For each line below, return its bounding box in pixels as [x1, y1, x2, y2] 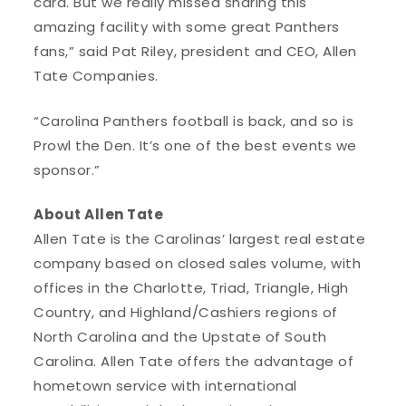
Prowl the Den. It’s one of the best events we [34, 135, 357, 155]
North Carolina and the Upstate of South [34, 327, 327, 347]
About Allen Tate [34, 205, 164, 225]
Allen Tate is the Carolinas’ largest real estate [34, 229, 366, 249]
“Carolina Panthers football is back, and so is [34, 111, 354, 130]
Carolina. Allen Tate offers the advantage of [34, 352, 354, 372]
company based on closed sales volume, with [34, 254, 362, 274]
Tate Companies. [34, 66, 159, 86]
